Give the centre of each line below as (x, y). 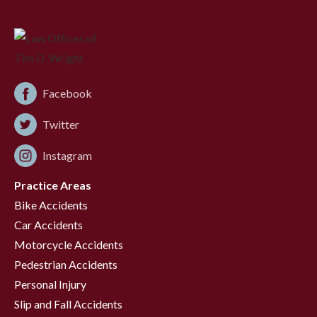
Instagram (67, 155)
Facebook (67, 93)
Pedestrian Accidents (66, 264)
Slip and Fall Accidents (68, 304)
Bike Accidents (51, 204)
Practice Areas (53, 185)
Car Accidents (48, 224)
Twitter (61, 124)
